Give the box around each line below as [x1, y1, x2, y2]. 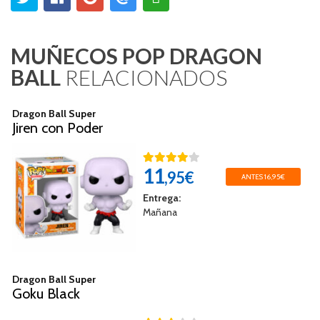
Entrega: [142, 191, 181, 204]
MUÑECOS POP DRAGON [11, 42, 262, 69]
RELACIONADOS [61, 64, 227, 90]
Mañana [142, 205, 177, 219]
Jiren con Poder [12, 119, 103, 136]
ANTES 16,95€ [241, 171, 286, 181]
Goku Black [12, 284, 80, 302]
